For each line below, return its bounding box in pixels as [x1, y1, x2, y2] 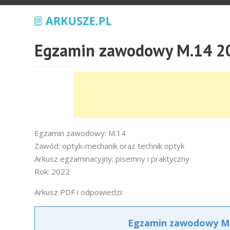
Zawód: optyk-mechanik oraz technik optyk [34, 141, 184, 151]
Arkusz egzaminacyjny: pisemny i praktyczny [34, 154, 189, 164]
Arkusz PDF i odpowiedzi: [34, 187, 123, 197]
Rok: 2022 [34, 166, 70, 177]
